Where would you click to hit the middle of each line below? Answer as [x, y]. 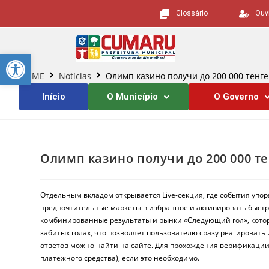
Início [54, 97]
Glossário [192, 13]
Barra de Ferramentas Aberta [136, 59]
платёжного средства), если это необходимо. [120, 258]
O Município [133, 97]
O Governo [237, 97]
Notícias [75, 76]
